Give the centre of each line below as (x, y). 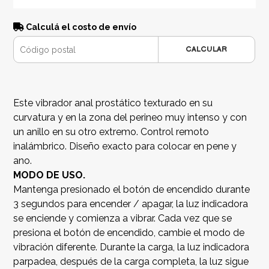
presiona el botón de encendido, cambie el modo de (129, 233)
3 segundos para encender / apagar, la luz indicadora (131, 204)
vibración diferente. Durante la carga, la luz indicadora (131, 247)
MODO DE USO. (50, 175)
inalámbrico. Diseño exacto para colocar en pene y (125, 147)
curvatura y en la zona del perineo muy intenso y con (130, 118)
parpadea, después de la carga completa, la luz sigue (131, 262)
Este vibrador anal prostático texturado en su (113, 103)
